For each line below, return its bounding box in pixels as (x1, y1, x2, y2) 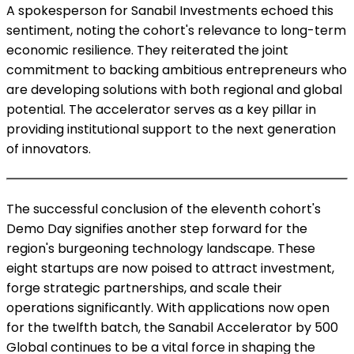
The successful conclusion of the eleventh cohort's (6, 199, 321, 218)
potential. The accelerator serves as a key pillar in (6, 100, 316, 119)
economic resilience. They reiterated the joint (6, 40, 288, 59)
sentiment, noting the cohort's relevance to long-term (6, 21, 346, 40)
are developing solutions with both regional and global (6, 80, 342, 99)
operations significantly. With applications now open (6, 298, 330, 317)
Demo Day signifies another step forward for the (6, 219, 307, 238)
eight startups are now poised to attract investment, (6, 258, 334, 277)
